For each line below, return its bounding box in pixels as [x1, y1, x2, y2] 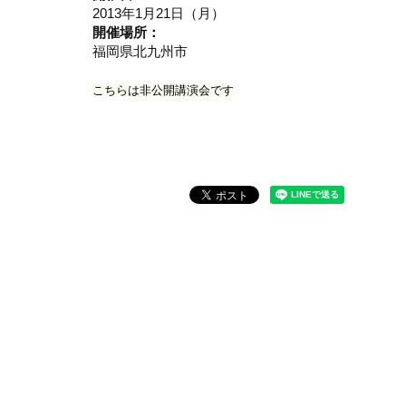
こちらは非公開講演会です [92, 83, 234, 98]
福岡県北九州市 [92, 43, 188, 60]
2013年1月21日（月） [92, 5, 225, 22]
